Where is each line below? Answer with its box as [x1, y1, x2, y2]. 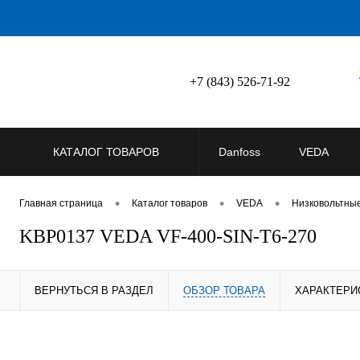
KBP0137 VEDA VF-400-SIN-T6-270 [19, 226, 317, 247]
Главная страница [19, 198, 103, 210]
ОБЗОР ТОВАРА [183, 284, 265, 297]
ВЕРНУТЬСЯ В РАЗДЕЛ [35, 284, 153, 297]
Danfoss [219, 145, 260, 158]
